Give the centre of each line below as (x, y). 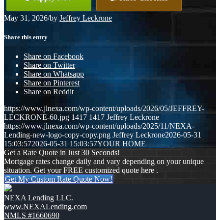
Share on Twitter (49, 65)
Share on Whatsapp (54, 74)
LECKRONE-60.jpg (37, 117)
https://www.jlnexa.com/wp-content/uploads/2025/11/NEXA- (99, 126)
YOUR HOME (122, 144)
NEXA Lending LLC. (39, 198)
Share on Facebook (54, 56)
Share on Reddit (49, 92)
